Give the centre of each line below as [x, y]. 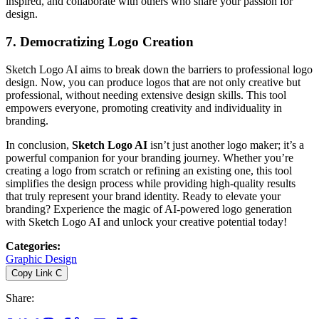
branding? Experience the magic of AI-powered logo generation [149, 209]
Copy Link [32, 273]
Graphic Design [41, 258]
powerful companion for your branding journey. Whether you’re [150, 157]
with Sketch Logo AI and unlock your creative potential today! [146, 221]
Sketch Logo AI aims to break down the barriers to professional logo [159, 69]
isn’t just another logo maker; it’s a [226, 145]
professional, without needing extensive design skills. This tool [146, 95]
